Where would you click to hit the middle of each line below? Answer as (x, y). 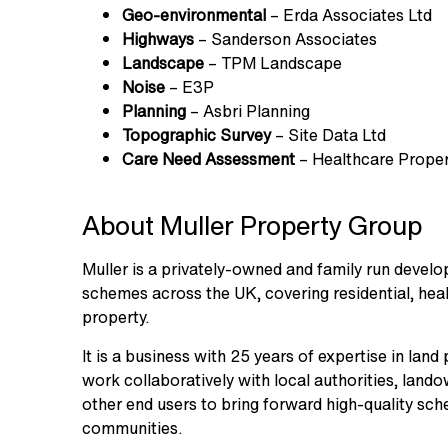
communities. (132, 427)
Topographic (169, 134)
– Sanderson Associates (285, 38)
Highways (158, 38)
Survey (245, 134)
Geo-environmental (194, 14)
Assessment (250, 158)
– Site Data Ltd (328, 134)
